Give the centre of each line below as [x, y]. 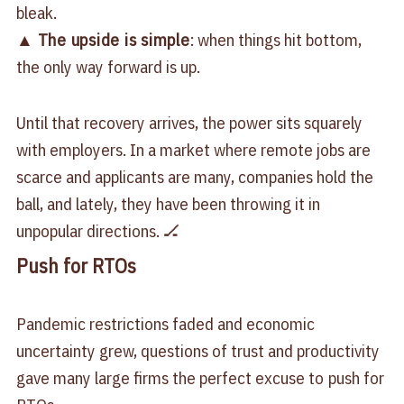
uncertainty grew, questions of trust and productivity [197, 350]
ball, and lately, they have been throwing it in [168, 204]
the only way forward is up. [108, 67]
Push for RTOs [76, 266]
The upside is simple [111, 40]
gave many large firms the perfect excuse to [170, 377]
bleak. [36, 13]
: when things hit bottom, [275, 40]
